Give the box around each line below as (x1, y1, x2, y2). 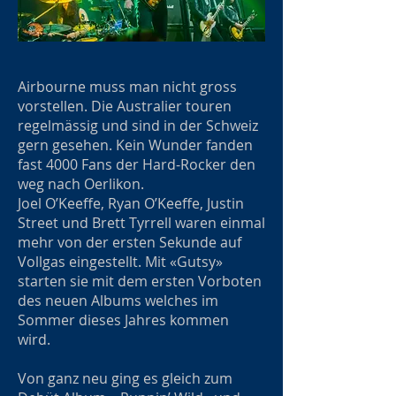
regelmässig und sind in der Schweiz (18, 116, 258, 135)
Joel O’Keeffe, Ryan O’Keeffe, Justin (18, 194, 244, 213)
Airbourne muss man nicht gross (18, 77, 237, 96)
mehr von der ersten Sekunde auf (18, 232, 241, 252)
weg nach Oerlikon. (18, 174, 148, 194)
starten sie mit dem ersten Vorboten (18, 271, 262, 291)
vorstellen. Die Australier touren (18, 96, 232, 116)
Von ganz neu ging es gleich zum (18, 369, 232, 388)
